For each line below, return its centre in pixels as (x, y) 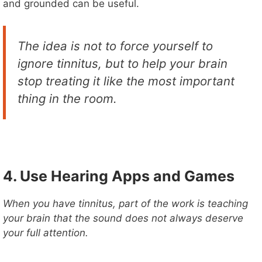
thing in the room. (67, 99)
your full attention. (46, 232)
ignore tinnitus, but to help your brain (123, 64)
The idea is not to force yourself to (115, 46)
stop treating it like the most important (126, 81)
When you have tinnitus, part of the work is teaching (125, 203)
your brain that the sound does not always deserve (123, 218)
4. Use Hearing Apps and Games (119, 176)
